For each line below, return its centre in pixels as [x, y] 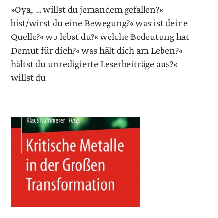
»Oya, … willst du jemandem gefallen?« [87, 10]
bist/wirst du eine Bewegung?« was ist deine [100, 23]
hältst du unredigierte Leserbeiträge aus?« [94, 64]
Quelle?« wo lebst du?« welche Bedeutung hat [100, 37]
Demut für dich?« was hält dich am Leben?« [97, 51]
